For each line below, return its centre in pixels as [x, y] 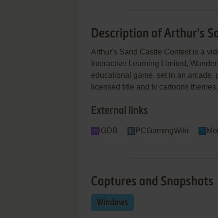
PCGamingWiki [162, 131]
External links [119, 111]
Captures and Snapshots [152, 182]
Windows [112, 203]
